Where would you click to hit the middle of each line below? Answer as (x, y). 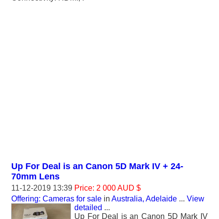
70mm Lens (35, 176)
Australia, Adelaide (144, 199)
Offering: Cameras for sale (56, 199)
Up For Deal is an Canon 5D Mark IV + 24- (97, 166)
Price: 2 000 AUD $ (108, 188)
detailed (88, 208)
